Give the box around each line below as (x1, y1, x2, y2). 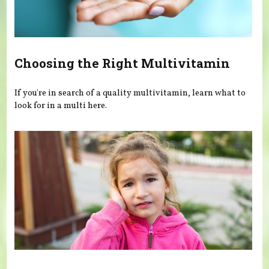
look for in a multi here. (14, 99, 107, 112)
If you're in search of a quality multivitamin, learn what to (14, 86, 246, 99)
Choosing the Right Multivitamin (14, 55, 231, 72)
